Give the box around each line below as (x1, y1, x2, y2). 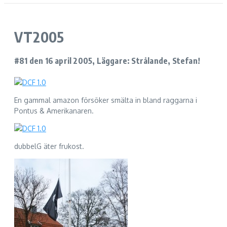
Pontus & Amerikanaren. (14, 106, 94, 115)
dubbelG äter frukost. (14, 141, 84, 150)
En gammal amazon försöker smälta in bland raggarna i (14, 95, 197, 104)
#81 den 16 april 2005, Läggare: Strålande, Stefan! (14, 56, 200, 66)
